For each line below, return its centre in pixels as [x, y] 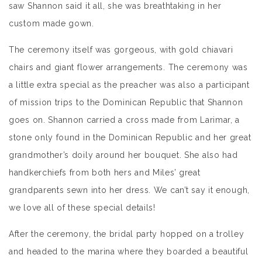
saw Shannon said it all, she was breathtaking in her [115, 6]
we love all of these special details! [82, 208]
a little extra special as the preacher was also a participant [129, 85]
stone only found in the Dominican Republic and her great [130, 137]
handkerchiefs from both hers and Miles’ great [105, 173]
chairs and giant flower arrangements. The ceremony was [128, 67]
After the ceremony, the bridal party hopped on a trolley [127, 234]
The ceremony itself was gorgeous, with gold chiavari [121, 50]
